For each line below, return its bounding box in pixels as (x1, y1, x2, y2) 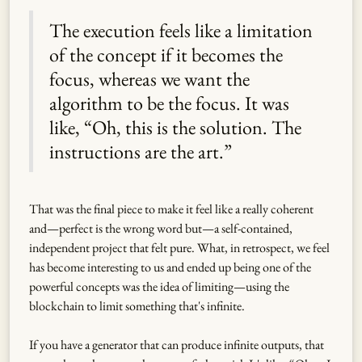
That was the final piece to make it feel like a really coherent (29, 200, 314, 217)
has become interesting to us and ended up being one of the (29, 258, 311, 276)
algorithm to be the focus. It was (49, 90, 289, 116)
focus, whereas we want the (49, 65, 250, 91)
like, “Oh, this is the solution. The (49, 114, 301, 140)
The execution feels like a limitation (49, 17, 313, 43)
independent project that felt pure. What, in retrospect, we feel (29, 238, 330, 256)
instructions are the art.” (49, 138, 232, 164)
